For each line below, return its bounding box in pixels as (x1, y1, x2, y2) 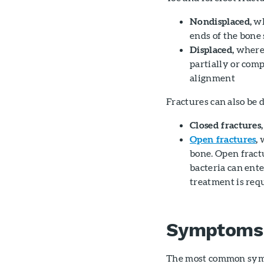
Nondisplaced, (190, 15, 252, 27)
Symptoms (166, 219, 263, 241)
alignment (190, 72, 235, 83)
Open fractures (190, 133, 256, 144)
